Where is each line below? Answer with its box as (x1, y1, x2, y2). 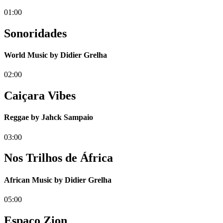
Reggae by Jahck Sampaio (4, 113, 93, 122)
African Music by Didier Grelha (4, 175, 111, 184)
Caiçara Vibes (4, 89, 76, 103)
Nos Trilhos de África (4, 151, 113, 165)
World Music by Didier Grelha (4, 50, 107, 59)
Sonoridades (4, 26, 67, 40)
